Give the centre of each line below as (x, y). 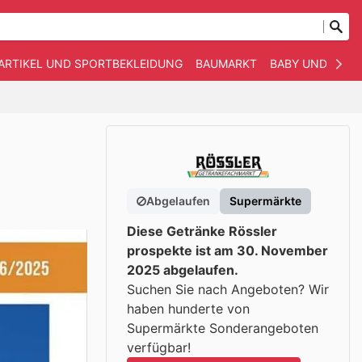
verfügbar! (159, 347)
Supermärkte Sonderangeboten (223, 328)
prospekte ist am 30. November (227, 250)
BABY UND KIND (314, 63)
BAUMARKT (226, 63)
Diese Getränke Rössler (202, 231)
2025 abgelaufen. (183, 270)
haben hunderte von (188, 309)
